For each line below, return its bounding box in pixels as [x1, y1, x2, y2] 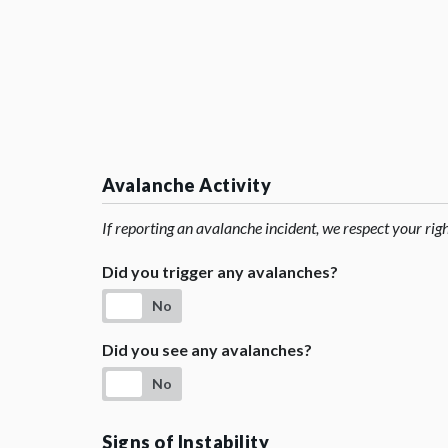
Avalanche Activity [102, 174, 271, 196]
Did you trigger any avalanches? [102, 262, 338, 281]
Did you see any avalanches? [102, 340, 312, 359]
